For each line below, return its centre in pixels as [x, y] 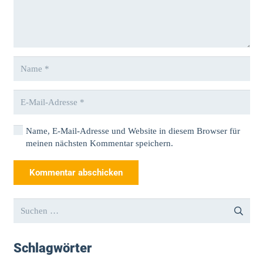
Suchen [26, 205]
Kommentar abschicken [76, 173]
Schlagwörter [52, 248]
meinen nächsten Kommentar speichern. [99, 144]
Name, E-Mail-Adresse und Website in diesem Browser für [133, 131]
